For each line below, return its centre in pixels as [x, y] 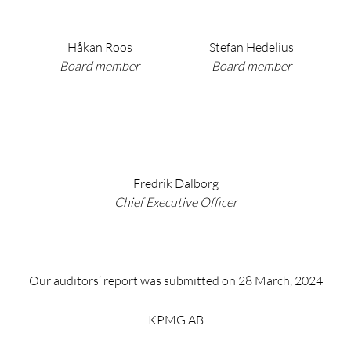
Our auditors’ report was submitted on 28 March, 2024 [175, 280]
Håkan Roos [100, 47]
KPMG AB [175, 320]
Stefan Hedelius [251, 47]
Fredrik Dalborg [175, 183]
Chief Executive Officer [175, 202]
